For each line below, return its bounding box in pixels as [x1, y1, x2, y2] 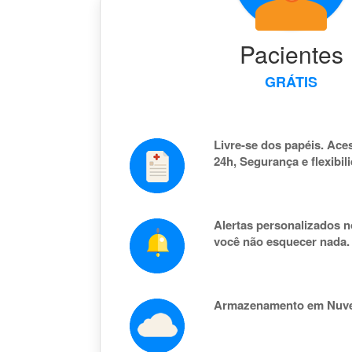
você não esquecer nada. [213, 233, 350, 251]
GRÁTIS [265, 71, 318, 93]
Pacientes [239, 37, 343, 71]
